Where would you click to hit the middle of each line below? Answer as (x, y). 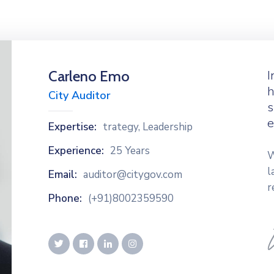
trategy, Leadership (148, 127)
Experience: (76, 151)
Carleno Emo (89, 76)
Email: (63, 175)
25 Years (130, 151)
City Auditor (80, 95)
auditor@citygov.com (133, 175)
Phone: (65, 198)
